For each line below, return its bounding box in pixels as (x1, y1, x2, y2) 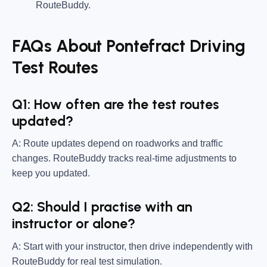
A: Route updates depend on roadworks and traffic (12, 138, 223, 149)
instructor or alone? (12, 215, 135, 232)
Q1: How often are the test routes (12, 95, 219, 113)
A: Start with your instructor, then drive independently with (12, 241, 253, 252)
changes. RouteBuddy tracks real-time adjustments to (12, 153, 237, 164)
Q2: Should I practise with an (12, 198, 193, 216)
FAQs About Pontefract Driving (12, 35, 246, 56)
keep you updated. (12, 168, 90, 179)
